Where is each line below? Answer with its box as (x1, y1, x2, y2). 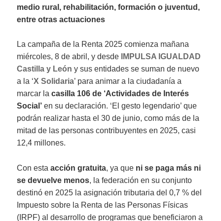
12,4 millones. (17, 139, 66, 147)
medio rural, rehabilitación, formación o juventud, (17, 2, 200, 11)
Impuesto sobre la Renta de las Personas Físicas (17, 200, 188, 209)
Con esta (17, 163, 51, 172)
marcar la (17, 89, 52, 98)
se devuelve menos (17, 176, 90, 184)
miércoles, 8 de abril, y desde (17, 52, 121, 61)
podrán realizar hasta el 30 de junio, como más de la (17, 114, 200, 123)
